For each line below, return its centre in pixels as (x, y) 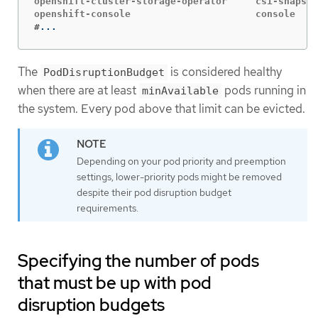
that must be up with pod (115, 283)
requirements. (108, 208)
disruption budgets (91, 305)
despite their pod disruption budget (154, 193)
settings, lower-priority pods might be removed (179, 177)
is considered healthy (225, 72)
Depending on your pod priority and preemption (181, 161)
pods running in (264, 91)
